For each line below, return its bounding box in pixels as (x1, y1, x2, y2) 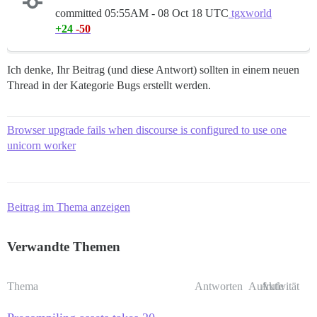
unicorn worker (7, 139, 76, 152)
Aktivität (260, 280, 299, 293)
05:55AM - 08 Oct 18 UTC (105, 7, 229, 20)
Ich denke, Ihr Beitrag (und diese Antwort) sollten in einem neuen (7, 64, 299, 76)
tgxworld (229, 7, 272, 20)
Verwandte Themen (7, 239, 120, 255)
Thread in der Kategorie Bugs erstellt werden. (7, 79, 211, 92)
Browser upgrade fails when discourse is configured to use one (7, 124, 287, 137)
